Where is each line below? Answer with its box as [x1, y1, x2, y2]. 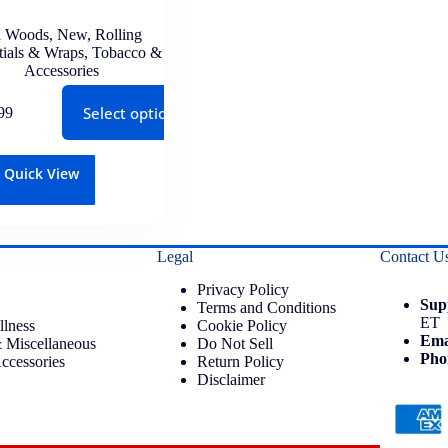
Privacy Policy [197, 281, 289, 299]
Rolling [94, 26, 142, 44]
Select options [82, 102, 183, 123]
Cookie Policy [197, 317, 287, 335]
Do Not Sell [197, 335, 273, 353]
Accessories [24, 62, 100, 80]
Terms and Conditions [197, 299, 336, 317]
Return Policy [197, 353, 284, 371]
